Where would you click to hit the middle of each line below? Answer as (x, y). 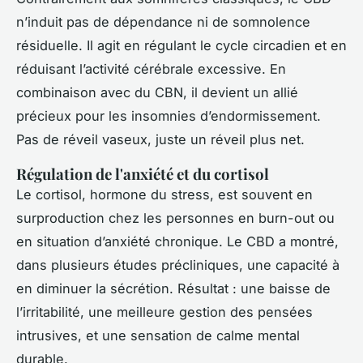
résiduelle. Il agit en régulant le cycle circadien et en (181, 46)
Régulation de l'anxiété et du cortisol (143, 174)
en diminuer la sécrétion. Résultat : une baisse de (173, 289)
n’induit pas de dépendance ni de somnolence (163, 22)
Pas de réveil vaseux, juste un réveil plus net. (160, 140)
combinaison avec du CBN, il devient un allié (157, 93)
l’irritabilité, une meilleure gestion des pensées (164, 312)
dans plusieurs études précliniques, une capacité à (178, 265)
